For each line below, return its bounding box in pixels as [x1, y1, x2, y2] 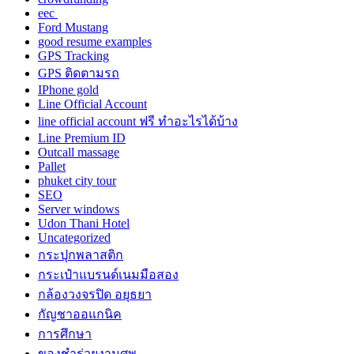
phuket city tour [38, 173, 116, 187]
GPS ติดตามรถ [38, 66, 119, 80]
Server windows [38, 201, 119, 216]
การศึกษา [38, 326, 92, 341]
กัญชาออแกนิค [38, 307, 122, 321]
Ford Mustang [38, 20, 108, 34]
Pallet [38, 159, 66, 173]
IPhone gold [38, 82, 99, 96]
